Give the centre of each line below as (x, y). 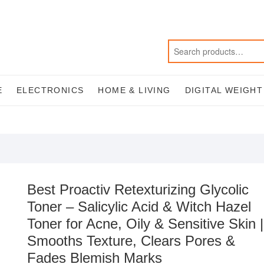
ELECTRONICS (50, 90)
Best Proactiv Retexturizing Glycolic (138, 189)
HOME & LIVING (134, 90)
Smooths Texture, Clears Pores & (131, 241)
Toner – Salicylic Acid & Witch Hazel (139, 207)
